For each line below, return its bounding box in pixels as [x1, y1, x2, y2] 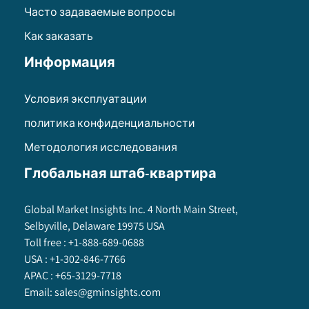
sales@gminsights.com [54, 285, 161, 300]
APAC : [24, 268, 53, 283]
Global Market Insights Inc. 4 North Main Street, [24, 202, 238, 217]
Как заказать [24, 29, 93, 44]
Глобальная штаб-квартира [24, 164, 217, 183]
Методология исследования [24, 140, 177, 155]
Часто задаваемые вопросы [24, 5, 175, 20]
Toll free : [24, 235, 66, 250]
